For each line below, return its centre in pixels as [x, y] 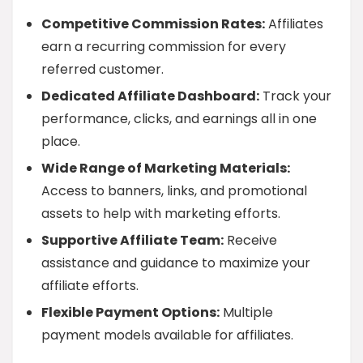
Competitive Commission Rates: [153, 24]
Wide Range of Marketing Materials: [166, 168]
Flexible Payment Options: [130, 312]
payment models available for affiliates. [167, 335]
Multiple [246, 312]
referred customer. [102, 69]
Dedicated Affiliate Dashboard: [150, 96]
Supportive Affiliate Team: [132, 240]
